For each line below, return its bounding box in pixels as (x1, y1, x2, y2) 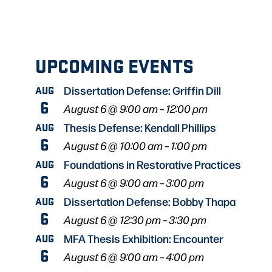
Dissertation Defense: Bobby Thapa (64, 194, 236, 209)
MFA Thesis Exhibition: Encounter (64, 231, 223, 246)
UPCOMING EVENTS (35, 52, 194, 79)
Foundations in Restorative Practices (64, 157, 241, 172)
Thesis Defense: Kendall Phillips (64, 120, 216, 135)
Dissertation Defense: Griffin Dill (64, 83, 221, 98)
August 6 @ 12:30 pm (64, 212, 161, 227)
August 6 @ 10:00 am (64, 138, 163, 153)
